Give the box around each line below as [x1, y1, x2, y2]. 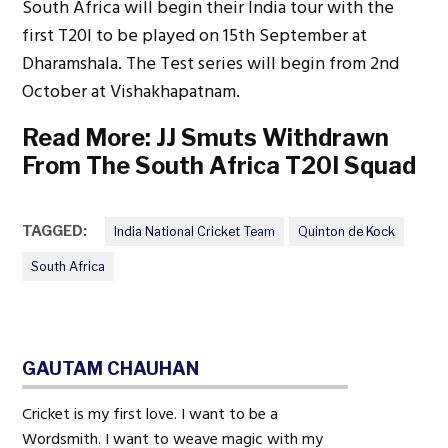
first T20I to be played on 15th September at [22, 20, 368, 50]
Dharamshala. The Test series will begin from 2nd [22, 48, 400, 78]
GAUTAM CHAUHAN [22, 357, 200, 379]
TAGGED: [22, 221, 88, 240]
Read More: [22, 122, 157, 152]
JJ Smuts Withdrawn [156, 122, 390, 152]
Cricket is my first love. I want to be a [22, 401, 279, 428]
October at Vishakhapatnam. [22, 76, 241, 106]
